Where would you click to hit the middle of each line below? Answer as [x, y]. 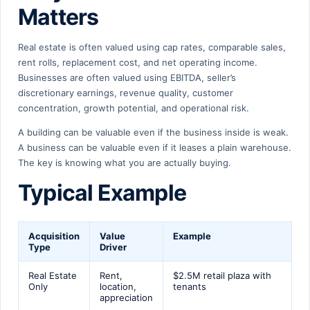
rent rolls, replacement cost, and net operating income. [138, 62]
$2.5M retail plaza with [222, 275]
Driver [113, 247]
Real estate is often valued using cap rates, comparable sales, [152, 47]
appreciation [126, 297]
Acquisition [54, 236]
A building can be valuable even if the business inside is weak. [153, 132]
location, [118, 286]
